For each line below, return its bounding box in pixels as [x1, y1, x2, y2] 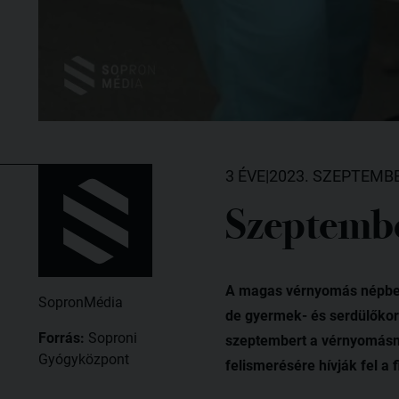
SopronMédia [38, 293, 123, 311]
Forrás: [38, 329, 88, 346]
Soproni [88, 329, 137, 346]
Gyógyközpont [38, 350, 129, 368]
